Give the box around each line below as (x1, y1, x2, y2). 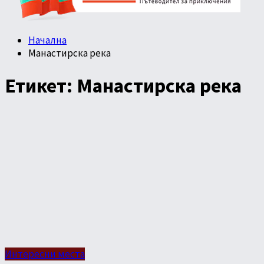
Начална (28, 34, 67, 47)
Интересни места (5, 247, 85, 260)
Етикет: (5, 72, 77, 98)
